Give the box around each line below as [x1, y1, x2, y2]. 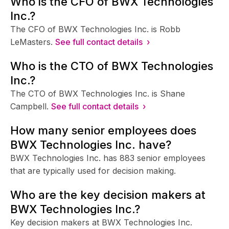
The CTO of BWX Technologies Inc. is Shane [10, 88, 185, 99]
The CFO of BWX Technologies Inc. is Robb [10, 24, 180, 34]
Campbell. [10, 101, 49, 111]
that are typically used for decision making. [10, 165, 176, 176]
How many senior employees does [10, 123, 196, 137]
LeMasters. [10, 36, 53, 47]
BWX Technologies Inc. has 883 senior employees [10, 152, 205, 163]
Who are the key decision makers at [10, 188, 205, 201]
